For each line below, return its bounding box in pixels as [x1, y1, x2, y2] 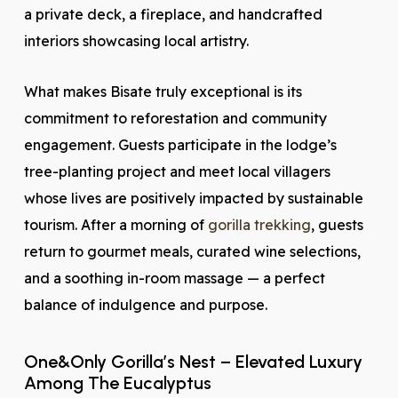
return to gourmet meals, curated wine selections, [23, 243, 361, 260]
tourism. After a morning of [23, 216, 208, 234]
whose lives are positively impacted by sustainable [23, 189, 363, 207]
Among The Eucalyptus [23, 372, 211, 394]
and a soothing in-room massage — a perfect [23, 269, 325, 287]
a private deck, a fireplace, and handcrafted [23, 5, 322, 23]
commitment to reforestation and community [23, 109, 327, 127]
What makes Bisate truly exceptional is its [23, 83, 302, 100]
